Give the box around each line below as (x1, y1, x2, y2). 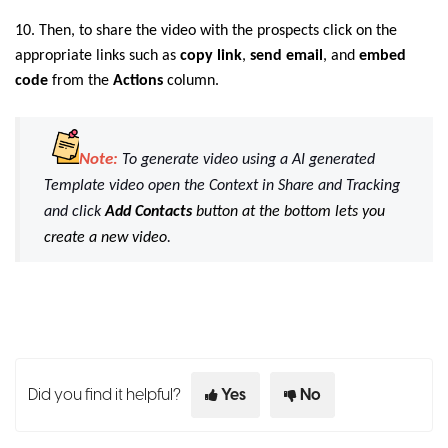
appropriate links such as (15, 48, 180, 65)
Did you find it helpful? (28, 384, 181, 407)
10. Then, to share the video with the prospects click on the (15, 23, 397, 40)
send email (250, 48, 323, 65)
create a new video (44, 230, 167, 247)
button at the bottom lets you (196, 204, 385, 221)
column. (163, 73, 219, 90)
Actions (113, 73, 163, 90)
